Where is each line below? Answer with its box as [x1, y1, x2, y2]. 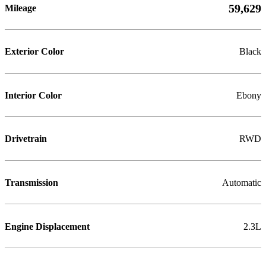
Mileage [5, 2, 36, 14]
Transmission [5, 177, 58, 188]
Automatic [222, 177, 261, 188]
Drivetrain [5, 134, 47, 145]
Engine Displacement [5, 221, 90, 232]
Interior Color [5, 90, 62, 101]
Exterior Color [5, 46, 64, 58]
